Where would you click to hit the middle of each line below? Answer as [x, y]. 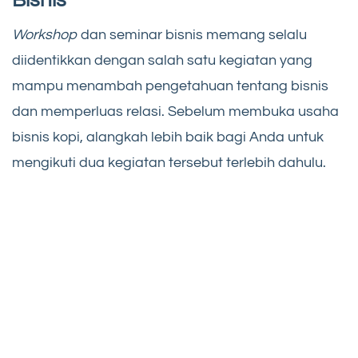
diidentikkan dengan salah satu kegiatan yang [162, 61]
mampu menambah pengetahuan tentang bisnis [170, 86]
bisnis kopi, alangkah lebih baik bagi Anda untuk [168, 137]
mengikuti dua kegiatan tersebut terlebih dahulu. [169, 163]
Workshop [46, 35]
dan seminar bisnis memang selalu [194, 35]
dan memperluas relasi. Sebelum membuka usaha [175, 112]
